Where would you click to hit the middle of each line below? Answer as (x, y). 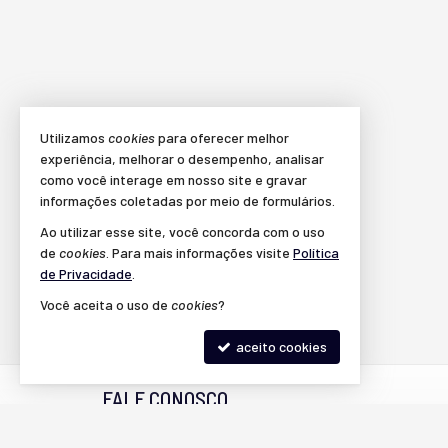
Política (316, 252)
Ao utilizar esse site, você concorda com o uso (182, 231)
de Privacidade (86, 273)
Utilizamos (74, 137)
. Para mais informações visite (199, 252)
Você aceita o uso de (105, 304)
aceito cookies (280, 346)
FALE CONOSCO (165, 398)
